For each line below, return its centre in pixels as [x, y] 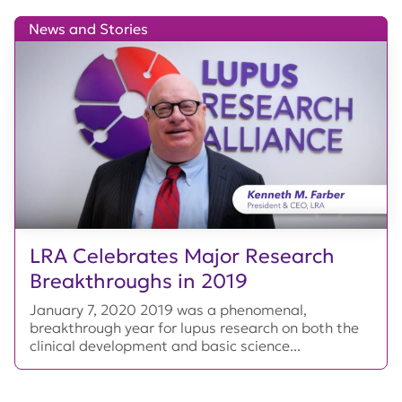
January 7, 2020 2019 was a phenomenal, [168, 310]
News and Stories [88, 28]
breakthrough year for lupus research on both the [194, 328]
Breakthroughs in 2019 [139, 281]
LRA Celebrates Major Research [182, 256]
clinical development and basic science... [165, 346]
